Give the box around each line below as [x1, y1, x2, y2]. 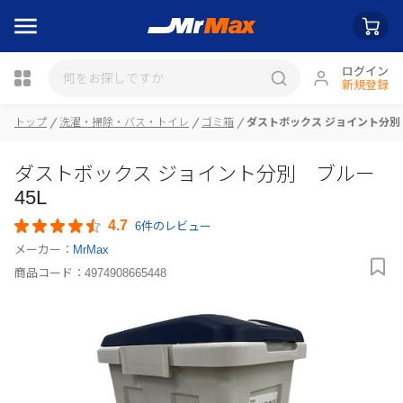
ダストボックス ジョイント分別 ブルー [14, 163, 375, 185]
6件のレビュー [135, 219, 211, 233]
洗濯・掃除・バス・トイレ [59, 116, 189, 129]
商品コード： [14, 266, 85, 280]
